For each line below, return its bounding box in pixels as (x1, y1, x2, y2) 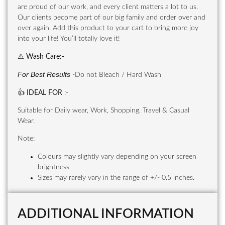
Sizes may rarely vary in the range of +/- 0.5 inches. (38, 174, 194, 181)
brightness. (38, 163, 71, 171)
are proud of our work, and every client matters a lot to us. (18, 4, 198, 11)
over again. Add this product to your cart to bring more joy (18, 25, 198, 32)
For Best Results (18, 70, 70, 79)
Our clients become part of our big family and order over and (18, 14, 205, 22)
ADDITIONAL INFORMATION (18, 207, 194, 220)
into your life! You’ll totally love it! (18, 35, 120, 43)
